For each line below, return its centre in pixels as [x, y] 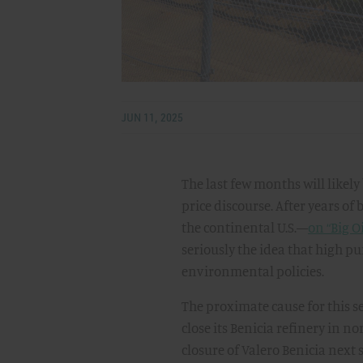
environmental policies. [252, 271]
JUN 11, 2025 [152, 117]
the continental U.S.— [244, 228]
